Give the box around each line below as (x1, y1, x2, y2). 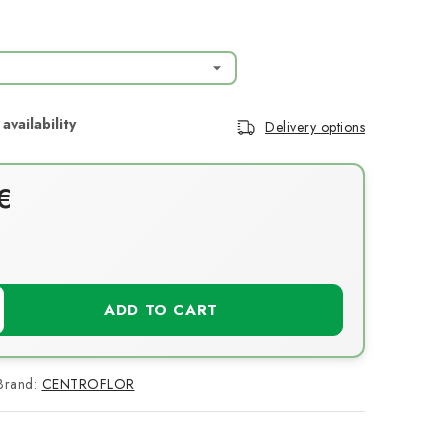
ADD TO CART (104, 299, 218, 321)
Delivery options (265, 116, 365, 137)
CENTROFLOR (41, 374, 135, 394)
